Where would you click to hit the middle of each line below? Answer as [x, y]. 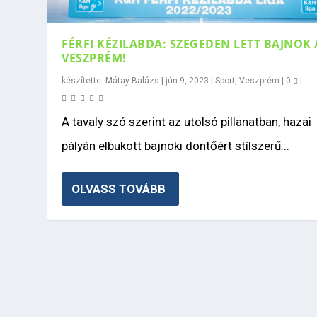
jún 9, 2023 [188, 80]
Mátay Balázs [133, 80]
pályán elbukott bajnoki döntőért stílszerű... [176, 145]
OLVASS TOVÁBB [119, 189]
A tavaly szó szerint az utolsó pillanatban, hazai [187, 121]
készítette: [84, 80]
